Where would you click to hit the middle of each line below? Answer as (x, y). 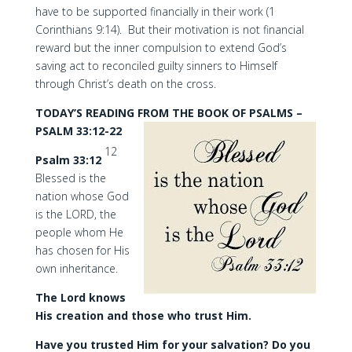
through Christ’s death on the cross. (125, 84)
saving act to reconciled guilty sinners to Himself (156, 66)
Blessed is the (70, 178)
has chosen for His (82, 250)
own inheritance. (76, 268)
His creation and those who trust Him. (143, 315)
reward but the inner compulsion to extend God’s (161, 48)
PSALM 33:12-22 (78, 131)
